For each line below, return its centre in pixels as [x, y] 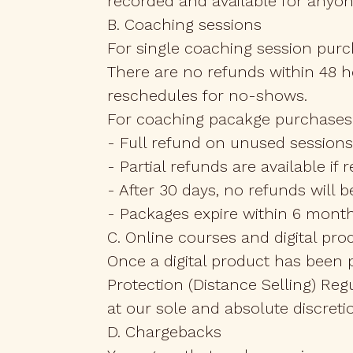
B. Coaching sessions [184, 24]
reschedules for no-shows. [210, 95]
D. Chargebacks [164, 332]
